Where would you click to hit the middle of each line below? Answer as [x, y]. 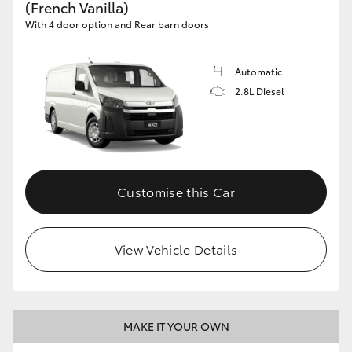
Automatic [258, 71]
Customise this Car [176, 192]
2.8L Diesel [260, 90]
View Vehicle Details [176, 249]
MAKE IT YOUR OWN [176, 326]
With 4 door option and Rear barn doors [117, 24]
